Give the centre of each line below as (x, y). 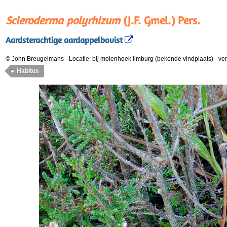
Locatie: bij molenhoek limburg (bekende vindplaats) (142, 59)
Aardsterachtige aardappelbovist (64, 40)
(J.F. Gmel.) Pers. (160, 20)
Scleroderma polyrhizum (63, 20)
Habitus (28, 71)
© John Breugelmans (35, 59)
